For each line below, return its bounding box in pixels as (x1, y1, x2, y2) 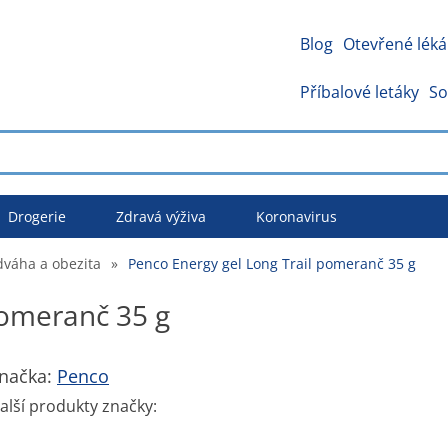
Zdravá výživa (116, 207, 206, 226)
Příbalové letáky (300, 81, 419, 103)
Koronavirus (256, 207, 337, 226)
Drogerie (8, 207, 66, 226)
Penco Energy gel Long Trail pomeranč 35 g (128, 254, 416, 273)
